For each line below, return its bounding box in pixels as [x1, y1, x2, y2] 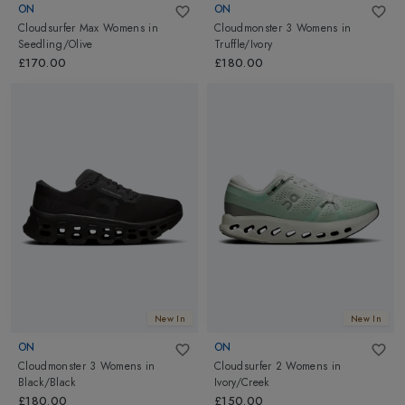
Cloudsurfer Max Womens [18, 19, 146, 36]
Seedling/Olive [18, 35, 93, 52]
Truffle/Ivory [214, 35, 273, 52]
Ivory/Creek [214, 373, 269, 391]
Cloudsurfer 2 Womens [214, 357, 328, 374]
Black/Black [18, 373, 76, 391]
